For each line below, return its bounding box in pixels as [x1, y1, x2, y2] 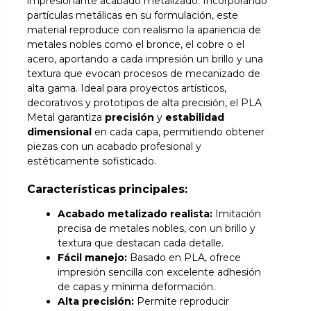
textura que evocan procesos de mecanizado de [27, 67, 261, 81]
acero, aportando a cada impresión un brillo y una [27, 53, 264, 66]
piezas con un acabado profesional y [27, 140, 202, 153]
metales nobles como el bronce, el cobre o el [27, 38, 245, 51]
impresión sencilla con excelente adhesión [58, 265, 262, 278]
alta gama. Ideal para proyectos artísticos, [27, 82, 227, 95]
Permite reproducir [134, 294, 230, 308]
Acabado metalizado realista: [58, 207, 213, 220]
